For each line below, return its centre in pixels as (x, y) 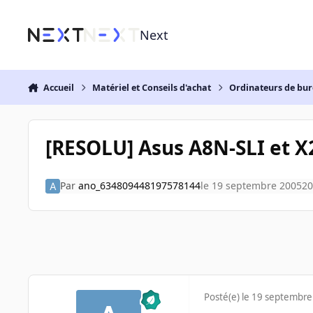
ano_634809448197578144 (139, 186)
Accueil (58, 87)
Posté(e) (223, 297)
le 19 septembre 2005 (251, 186)
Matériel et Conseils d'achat (152, 87)
